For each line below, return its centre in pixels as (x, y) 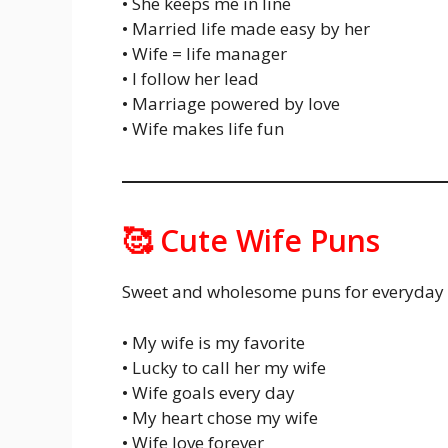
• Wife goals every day (208, 392)
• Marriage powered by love (231, 103)
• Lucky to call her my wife (224, 367)
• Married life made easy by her (246, 28)
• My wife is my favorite (213, 342)
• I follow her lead (190, 78)
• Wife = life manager (204, 53)
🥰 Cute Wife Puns (251, 240)
